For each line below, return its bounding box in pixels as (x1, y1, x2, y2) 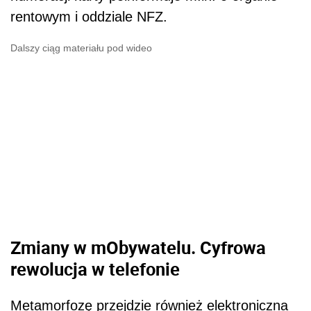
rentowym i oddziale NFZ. (10, 9, 167, 25)
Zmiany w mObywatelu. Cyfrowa (10, 235, 266, 260)
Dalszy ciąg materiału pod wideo (10, 42, 152, 54)
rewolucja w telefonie (10, 257, 180, 281)
